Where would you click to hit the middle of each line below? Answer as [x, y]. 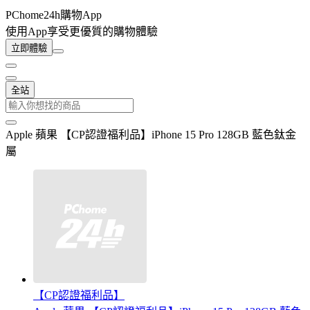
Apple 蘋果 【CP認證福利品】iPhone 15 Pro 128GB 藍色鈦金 [151, 135]
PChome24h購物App [54, 15]
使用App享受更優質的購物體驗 [82, 31]
